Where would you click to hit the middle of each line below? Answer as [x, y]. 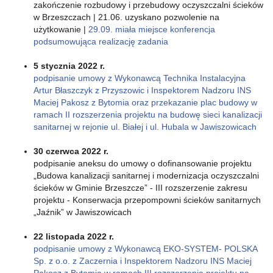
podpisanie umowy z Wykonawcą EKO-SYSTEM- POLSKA [145, 248]
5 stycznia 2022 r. [69, 66]
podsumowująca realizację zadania [101, 41]
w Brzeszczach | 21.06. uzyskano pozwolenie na [126, 17]
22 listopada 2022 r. [74, 236]
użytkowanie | [61, 29]
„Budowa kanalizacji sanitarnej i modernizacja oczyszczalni [146, 175]
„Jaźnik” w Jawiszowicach [83, 212]
